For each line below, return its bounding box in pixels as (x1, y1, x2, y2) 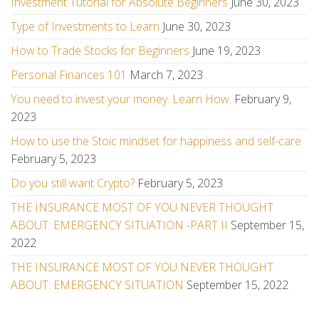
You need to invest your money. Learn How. (11, 91, 231, 107)
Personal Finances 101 (11, 67, 127, 83)
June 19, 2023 (192, 43, 261, 58)
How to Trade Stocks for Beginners (11, 43, 189, 58)
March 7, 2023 (130, 67, 203, 83)
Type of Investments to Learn (11, 19, 159, 34)
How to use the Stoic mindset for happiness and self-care (11, 133, 301, 149)
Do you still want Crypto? (11, 175, 135, 191)
